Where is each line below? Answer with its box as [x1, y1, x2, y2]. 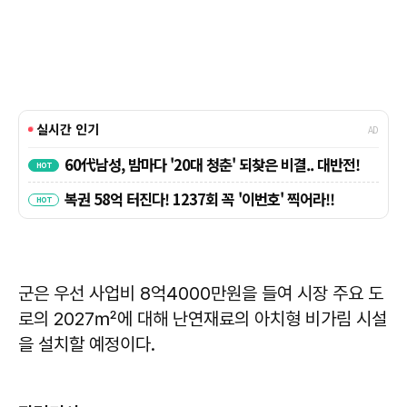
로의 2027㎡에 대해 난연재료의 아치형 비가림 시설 [18, 308, 387, 331]
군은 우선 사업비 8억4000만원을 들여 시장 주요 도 [18, 283, 383, 305]
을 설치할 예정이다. [18, 333, 155, 356]
